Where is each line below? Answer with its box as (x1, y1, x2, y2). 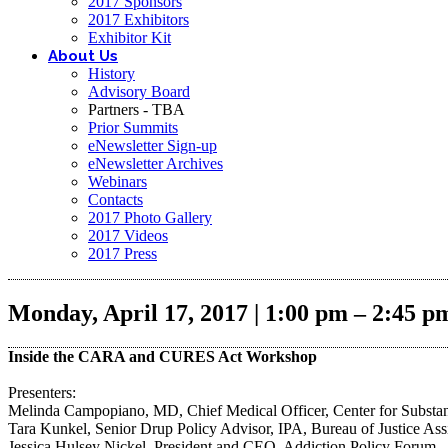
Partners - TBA (88, 101, 185, 118)
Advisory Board (88, 83, 190, 100)
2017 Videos (88, 227, 168, 244)
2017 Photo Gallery (88, 209, 212, 226)
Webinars (88, 173, 147, 190)
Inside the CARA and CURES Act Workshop (8, 347, 317, 365)
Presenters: (8, 383, 76, 401)
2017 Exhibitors (88, 11, 189, 28)
